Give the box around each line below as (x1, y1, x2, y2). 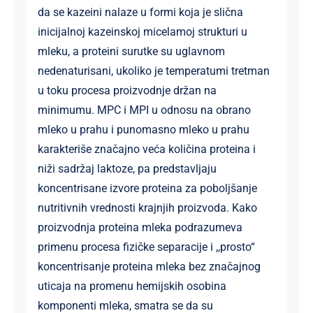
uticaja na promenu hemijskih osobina (37, 279, 226, 293)
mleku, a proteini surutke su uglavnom (37, 44, 225, 58)
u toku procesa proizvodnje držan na (37, 83, 217, 97)
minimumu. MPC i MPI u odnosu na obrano (37, 103, 251, 117)
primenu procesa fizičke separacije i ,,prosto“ (37, 240, 255, 254)
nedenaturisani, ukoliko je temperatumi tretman (37, 64, 270, 78)
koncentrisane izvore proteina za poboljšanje (37, 181, 257, 195)
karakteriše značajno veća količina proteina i (37, 142, 256, 156)
